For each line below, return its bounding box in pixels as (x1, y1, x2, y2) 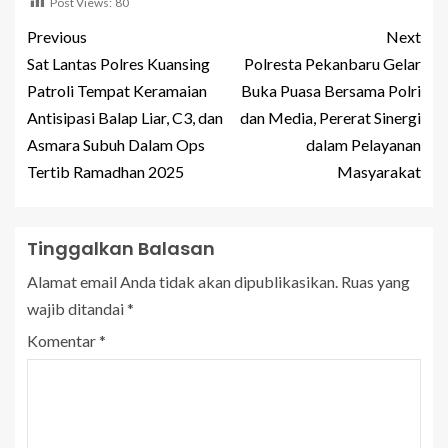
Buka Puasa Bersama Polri (241, 80, 421, 100)
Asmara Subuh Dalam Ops (27, 134, 205, 154)
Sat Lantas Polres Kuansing (27, 53, 210, 73)
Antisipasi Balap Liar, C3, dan (27, 107, 223, 127)
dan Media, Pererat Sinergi (240, 107, 421, 127)
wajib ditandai (27, 298, 127, 318)
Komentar (27, 330, 99, 350)
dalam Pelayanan (306, 134, 421, 154)
